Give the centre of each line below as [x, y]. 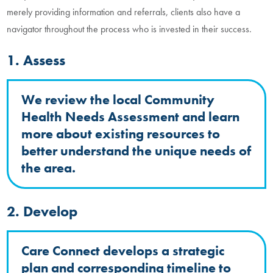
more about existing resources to [121, 134]
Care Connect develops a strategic [123, 251]
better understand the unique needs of [136, 151]
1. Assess [36, 60]
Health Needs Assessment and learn [131, 117]
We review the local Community [118, 100]
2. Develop [42, 212]
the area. [49, 168]
